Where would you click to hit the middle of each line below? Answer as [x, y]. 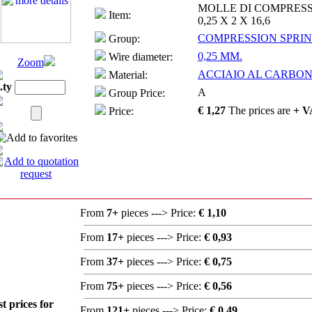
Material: [127, 75]
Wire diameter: [139, 57]
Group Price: [135, 93]
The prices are [261, 110]
